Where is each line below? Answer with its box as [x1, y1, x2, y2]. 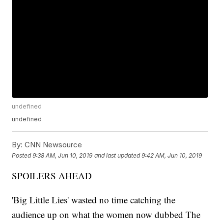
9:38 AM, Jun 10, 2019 [32, 151, 93, 159]
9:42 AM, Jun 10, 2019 [141, 151, 202, 159]
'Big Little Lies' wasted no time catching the [12, 193, 176, 206]
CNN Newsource [23, 140, 82, 150]
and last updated [94, 151, 140, 159]
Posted [12, 151, 33, 159]
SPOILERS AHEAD [12, 169, 92, 182]
